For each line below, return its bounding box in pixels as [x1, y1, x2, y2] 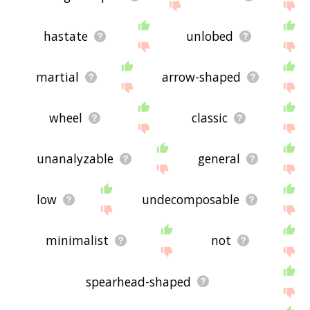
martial [35, 69, 79, 86]
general [197, 150, 240, 167]
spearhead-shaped [85, 273, 191, 290]
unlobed [185, 28, 233, 45]
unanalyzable [36, 150, 113, 167]
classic [191, 109, 228, 127]
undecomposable [142, 191, 240, 208]
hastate [43, 28, 88, 45]
